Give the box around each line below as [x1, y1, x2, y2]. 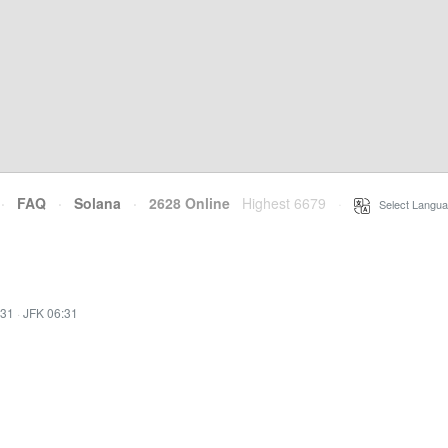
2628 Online [137, 193, 230, 213]
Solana [74, 193, 121, 213]
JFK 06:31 [23, 304, 78, 321]
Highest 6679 [242, 193, 326, 213]
